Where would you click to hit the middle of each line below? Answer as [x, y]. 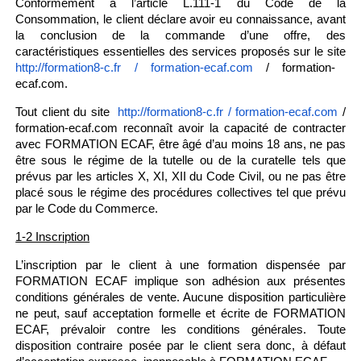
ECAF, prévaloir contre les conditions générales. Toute [180, 329]
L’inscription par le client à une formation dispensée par [180, 265]
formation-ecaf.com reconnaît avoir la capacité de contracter [180, 128]
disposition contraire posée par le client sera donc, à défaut [180, 345]
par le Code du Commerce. [87, 208]
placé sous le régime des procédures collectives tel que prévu [180, 192]
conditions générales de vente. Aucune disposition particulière [180, 297]
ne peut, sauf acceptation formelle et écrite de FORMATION [180, 313]
